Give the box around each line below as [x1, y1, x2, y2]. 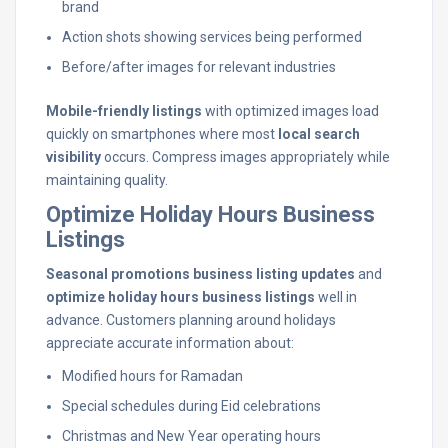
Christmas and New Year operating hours [62, 428, 321, 444]
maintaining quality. [46, 172, 168, 188]
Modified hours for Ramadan [62, 368, 243, 384]
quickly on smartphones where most [46, 126, 278, 142]
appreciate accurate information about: [46, 335, 294, 351]
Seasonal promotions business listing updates [46, 266, 355, 282]
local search [278, 126, 360, 142]
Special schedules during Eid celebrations [62, 398, 321, 414]
